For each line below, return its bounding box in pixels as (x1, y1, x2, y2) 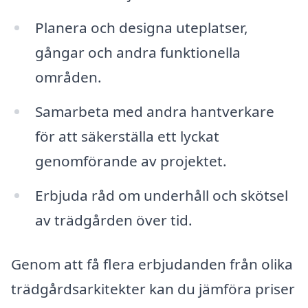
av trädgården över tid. (34, 210, 192, 230)
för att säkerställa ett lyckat (34, 126, 219, 146)
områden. (34, 67, 102, 87)
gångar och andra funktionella (34, 43, 241, 63)
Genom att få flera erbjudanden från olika (11, 254, 293, 274)
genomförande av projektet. (34, 151, 227, 171)
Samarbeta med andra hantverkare (34, 102, 274, 122)
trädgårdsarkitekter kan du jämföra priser (11, 278, 295, 298)
